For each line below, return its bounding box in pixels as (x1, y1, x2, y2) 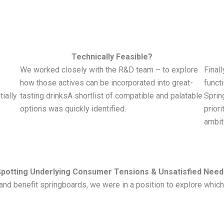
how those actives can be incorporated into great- (20, 78, 193, 88)
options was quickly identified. (20, 104, 126, 114)
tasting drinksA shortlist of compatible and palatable (20, 91, 202, 101)
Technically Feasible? (71, 52, 152, 62)
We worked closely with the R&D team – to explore (20, 65, 198, 75)
